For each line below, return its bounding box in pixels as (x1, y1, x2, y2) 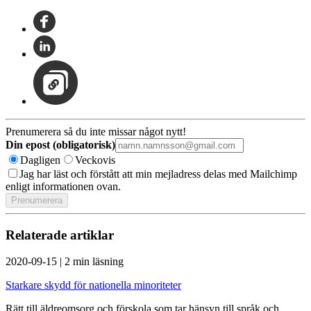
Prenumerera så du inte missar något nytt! (6, 125, 186, 137)
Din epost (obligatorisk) (6, 138, 115, 151)
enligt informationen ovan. (6, 180, 121, 192)
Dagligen (20, 153, 60, 166)
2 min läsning (65, 255, 124, 268)
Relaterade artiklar (6, 227, 114, 242)
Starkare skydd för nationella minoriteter (6, 279, 181, 292)
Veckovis (75, 153, 115, 166)
